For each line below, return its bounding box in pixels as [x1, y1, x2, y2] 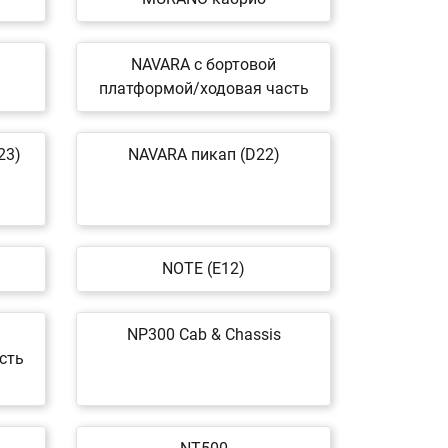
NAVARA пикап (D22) [127, 145, 280, 164]
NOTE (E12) [162, 259, 245, 278]
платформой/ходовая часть [98, 79, 309, 98]
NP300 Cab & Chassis [126, 325, 281, 344]
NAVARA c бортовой [131, 55, 276, 74]
